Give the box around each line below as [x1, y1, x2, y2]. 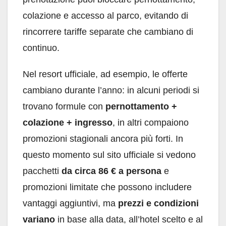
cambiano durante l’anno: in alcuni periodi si [23, 85, 199, 96]
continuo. [23, 43, 60, 53]
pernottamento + [105, 101, 177, 112]
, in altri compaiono [112, 118, 189, 128]
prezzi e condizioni [118, 198, 199, 209]
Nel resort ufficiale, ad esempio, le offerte [23, 69, 188, 80]
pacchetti [23, 166, 62, 177]
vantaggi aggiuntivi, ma [23, 198, 118, 209]
